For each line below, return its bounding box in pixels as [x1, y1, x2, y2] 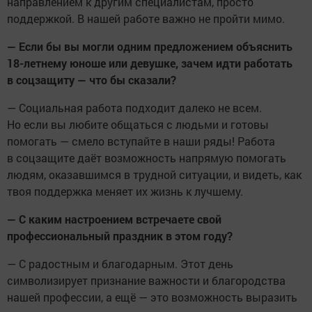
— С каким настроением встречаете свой [7, 212, 221, 227]
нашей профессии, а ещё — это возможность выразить [7, 290, 297, 305]
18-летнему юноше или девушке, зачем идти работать [7, 56, 292, 71]
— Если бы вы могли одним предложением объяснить [7, 39, 292, 54]
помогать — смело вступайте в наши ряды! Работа [7, 134, 275, 149]
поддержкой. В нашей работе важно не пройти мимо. [7, 11, 285, 26]
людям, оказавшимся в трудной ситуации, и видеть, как [7, 167, 302, 182]
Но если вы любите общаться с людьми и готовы [7, 117, 269, 132]
